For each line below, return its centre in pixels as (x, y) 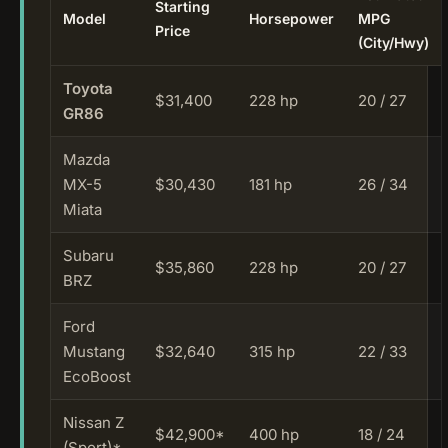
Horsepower (291, 18)
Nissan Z (93, 422)
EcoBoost (97, 376)
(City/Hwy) (393, 42)
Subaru (88, 255)
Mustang (94, 351)
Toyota (88, 88)
